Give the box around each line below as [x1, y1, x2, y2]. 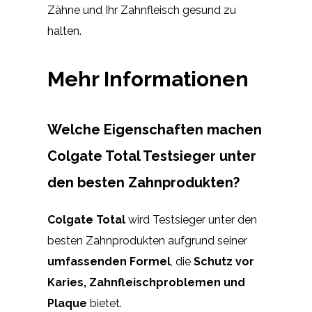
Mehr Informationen [47, 67, 249, 92]
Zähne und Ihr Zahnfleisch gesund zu [47, 3, 236, 17]
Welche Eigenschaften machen [47, 121, 262, 139]
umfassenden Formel [47, 255, 171, 269]
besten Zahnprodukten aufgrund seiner [47, 234, 247, 248]
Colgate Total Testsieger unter [47, 148, 256, 165]
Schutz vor [194, 255, 254, 269]
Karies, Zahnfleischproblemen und [47, 276, 245, 290]
